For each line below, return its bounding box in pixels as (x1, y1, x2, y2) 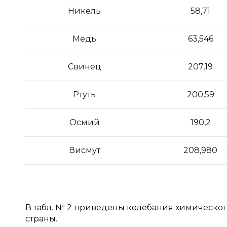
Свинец (67, 62, 101, 71)
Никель (68, 6, 101, 16)
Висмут (68, 145, 100, 155)
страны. (25, 214, 57, 223)
